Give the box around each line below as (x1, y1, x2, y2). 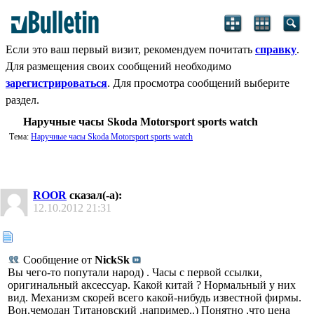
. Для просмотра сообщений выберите (107, 77, 289, 89)
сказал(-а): (67, 189, 122, 201)
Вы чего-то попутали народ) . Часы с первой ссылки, (8, 266, 262, 279)
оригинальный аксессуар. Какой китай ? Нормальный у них (8, 279, 296, 292)
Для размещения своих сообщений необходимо (6, 60, 231, 72)
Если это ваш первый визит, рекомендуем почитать (6, 43, 255, 55)
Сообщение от (20, 254, 95, 266)
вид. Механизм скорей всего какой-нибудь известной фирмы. (8, 292, 301, 304)
